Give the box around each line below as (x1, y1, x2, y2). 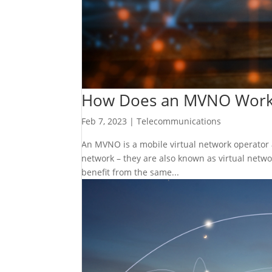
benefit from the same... (81, 166, 180, 178)
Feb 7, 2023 (81, 115, 127, 127)
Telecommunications (137, 115, 222, 127)
